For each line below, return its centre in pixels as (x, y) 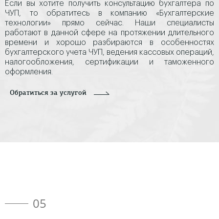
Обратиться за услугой (48, 93)
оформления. (29, 72)
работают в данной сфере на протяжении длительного (109, 33)
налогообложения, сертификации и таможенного (109, 62)
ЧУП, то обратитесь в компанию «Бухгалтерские (109, 13)
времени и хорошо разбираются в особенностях (109, 43)
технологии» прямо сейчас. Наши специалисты (109, 23)
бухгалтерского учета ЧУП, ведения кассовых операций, (109, 52)
